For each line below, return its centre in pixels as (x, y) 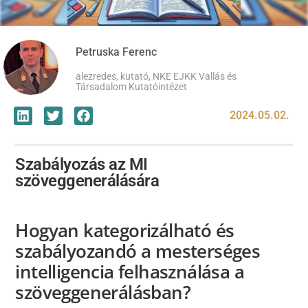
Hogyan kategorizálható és (125, 231)
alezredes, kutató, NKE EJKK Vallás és (156, 76)
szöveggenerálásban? (105, 293)
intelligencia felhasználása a (130, 272)
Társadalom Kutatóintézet (131, 87)
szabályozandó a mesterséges (138, 252)
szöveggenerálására (87, 181)
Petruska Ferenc (116, 52)
